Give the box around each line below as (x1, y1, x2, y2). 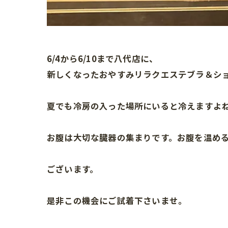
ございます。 (47, 162, 99, 175)
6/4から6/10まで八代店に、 (47, 52, 158, 65)
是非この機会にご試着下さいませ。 (47, 194, 187, 207)
